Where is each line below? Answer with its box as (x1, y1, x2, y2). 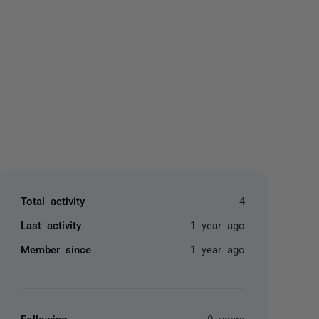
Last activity (21, 219, 82, 230)
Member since (21, 244, 92, 254)
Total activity (21, 195, 85, 206)
